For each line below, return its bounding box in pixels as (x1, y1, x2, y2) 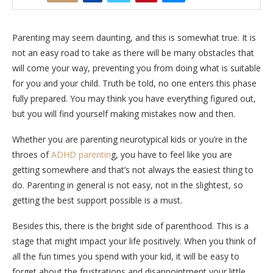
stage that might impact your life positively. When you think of (12, 235, 256, 247)
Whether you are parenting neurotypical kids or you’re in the (12, 133, 247, 145)
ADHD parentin (51, 148, 111, 160)
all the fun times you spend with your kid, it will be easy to (12, 250, 239, 262)
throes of (12, 148, 51, 160)
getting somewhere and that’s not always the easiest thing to (12, 163, 253, 175)
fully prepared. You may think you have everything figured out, (12, 92, 256, 104)
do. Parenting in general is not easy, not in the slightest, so (12, 179, 243, 191)
